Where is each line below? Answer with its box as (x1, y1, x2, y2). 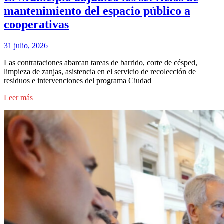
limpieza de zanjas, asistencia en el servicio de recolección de (4, 67, 196, 76)
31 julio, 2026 (4, 41, 48, 50)
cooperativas (4, 17, 69, 31)
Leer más (4, 93, 33, 102)
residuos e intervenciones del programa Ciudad (4, 76, 151, 85)
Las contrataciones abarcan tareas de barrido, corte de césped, (4, 58, 197, 67)
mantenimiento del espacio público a (4, 4, 190, 17)
